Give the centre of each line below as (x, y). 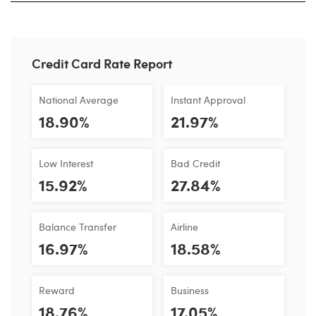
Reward (57, 290)
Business (190, 290)
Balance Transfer (78, 226)
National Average (79, 99)
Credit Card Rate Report (102, 63)
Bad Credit (195, 163)
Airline (184, 226)
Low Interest (66, 163)
